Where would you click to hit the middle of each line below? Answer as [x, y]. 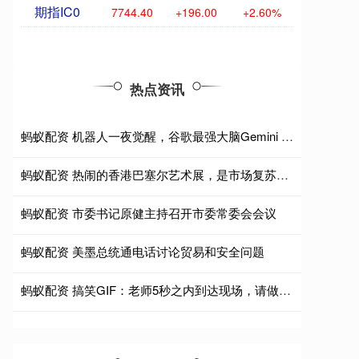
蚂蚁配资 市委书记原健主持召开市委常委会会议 [149, 213]
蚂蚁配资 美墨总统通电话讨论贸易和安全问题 [143, 251]
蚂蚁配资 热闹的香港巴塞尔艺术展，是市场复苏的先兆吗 [282, 174]
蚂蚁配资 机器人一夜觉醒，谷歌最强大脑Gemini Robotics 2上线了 [287, 136]
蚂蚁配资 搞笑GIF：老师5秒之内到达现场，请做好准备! [285, 290]
